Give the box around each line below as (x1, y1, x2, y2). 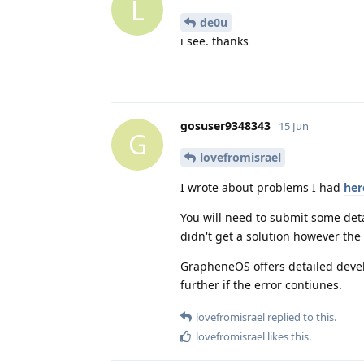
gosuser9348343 (180, 117, 271, 133)
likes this (265, 328, 309, 344)
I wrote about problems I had (180, 179, 344, 195)
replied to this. (265, 309, 336, 324)
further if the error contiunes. (180, 276, 342, 292)
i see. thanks (180, 32, 249, 49)
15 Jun (279, 118, 309, 133)
